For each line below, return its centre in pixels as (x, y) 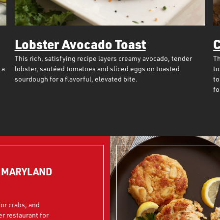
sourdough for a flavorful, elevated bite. (76, 79)
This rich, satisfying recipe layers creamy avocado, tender (103, 58)
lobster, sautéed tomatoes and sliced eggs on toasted (97, 69)
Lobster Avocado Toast (80, 44)
